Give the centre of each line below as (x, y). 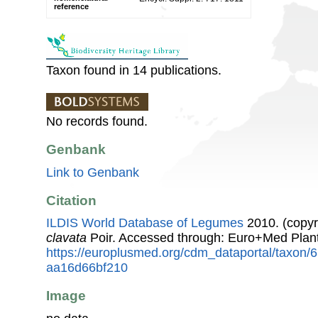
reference (71, 6)
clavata (66, 238)
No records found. (97, 121)
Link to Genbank (93, 172)
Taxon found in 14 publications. (134, 70)
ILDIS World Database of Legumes (145, 223)
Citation (71, 200)
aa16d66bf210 (87, 268)
